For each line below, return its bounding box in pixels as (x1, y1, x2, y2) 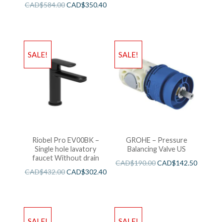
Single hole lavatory (35, 145, 97, 154)
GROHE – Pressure (125, 136, 187, 145)
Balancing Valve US (127, 145, 186, 154)
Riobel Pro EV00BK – (32, 136, 99, 145)
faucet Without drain (32, 154, 99, 163)
